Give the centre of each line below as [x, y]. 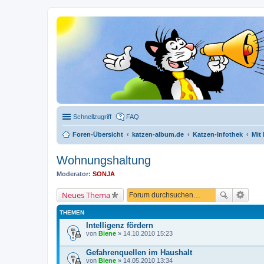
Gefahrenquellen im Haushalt [139, 252]
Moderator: [74, 174]
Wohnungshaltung [104, 160]
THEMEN [72, 212]
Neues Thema [86, 195]
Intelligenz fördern [120, 225]
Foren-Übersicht [98, 134]
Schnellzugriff [92, 117]
